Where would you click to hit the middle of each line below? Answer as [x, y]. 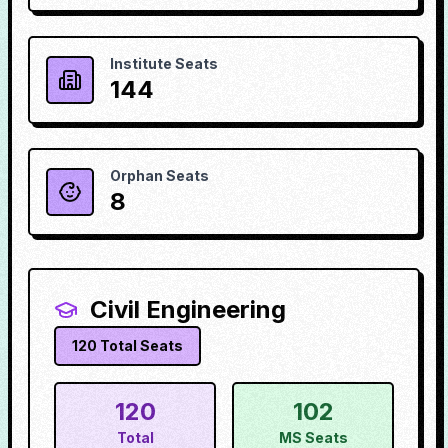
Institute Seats [164, 63]
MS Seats [313, 437]
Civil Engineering [188, 309]
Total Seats [140, 345]
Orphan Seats [159, 175]
